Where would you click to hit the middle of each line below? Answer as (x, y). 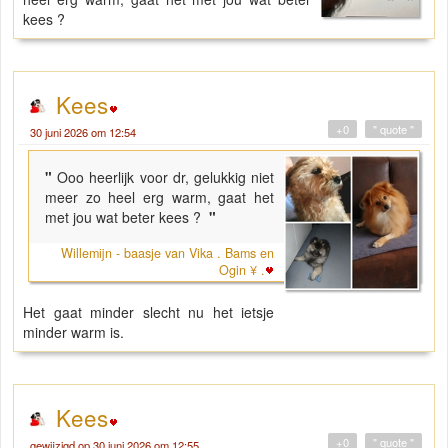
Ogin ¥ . (242, 270)
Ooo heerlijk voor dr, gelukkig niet (166, 177)
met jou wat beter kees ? (125, 217)
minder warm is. (73, 332)
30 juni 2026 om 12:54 (83, 132)
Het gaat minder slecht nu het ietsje (149, 312)
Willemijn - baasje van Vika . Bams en (168, 253)
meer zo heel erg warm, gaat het (160, 197)
